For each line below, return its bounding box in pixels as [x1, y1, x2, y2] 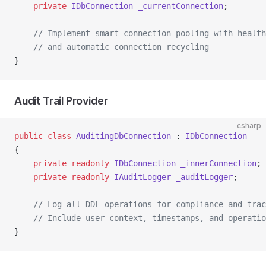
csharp [237, 121, 261, 130]
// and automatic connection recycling [14, 42, 209, 52]
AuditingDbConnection [71, 131, 171, 141]
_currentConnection [133, 1, 223, 11]
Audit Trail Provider [14, 94, 108, 107]
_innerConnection [176, 159, 256, 168]
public [14, 131, 43, 141]
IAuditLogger [109, 172, 171, 182]
